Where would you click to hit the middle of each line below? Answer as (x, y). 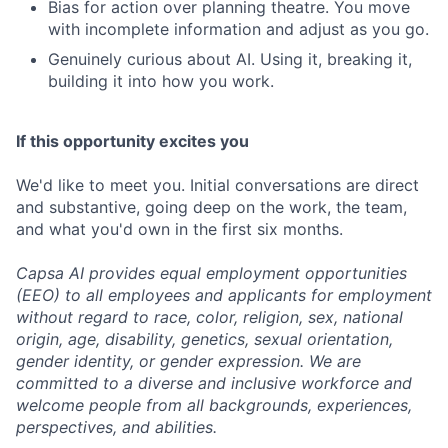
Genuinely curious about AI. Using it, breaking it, (230, 59)
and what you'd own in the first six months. (179, 229)
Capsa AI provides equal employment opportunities (211, 273)
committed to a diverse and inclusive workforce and (214, 383)
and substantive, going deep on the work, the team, (211, 207)
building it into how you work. (161, 81)
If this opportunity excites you (132, 141)
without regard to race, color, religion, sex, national (209, 317)
